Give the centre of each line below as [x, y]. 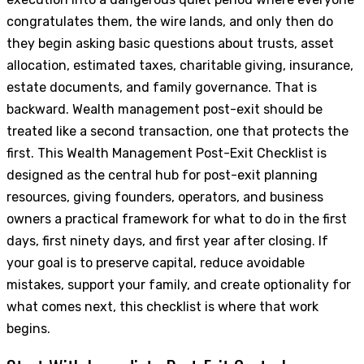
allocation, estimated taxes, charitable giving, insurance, [180, 65]
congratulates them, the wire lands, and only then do [170, 21]
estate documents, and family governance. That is [162, 87]
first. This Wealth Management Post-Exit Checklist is [167, 153]
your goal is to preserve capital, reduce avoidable [156, 262]
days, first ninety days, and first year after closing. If [167, 240]
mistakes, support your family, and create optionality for [179, 284]
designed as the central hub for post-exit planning [162, 175]
